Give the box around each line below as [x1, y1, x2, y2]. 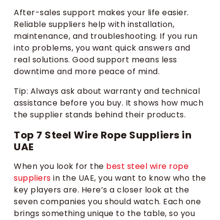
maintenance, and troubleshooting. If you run [14, 30, 197, 42]
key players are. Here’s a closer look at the [14, 184, 189, 196]
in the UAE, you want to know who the [51, 172, 206, 184]
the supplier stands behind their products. [14, 109, 186, 121]
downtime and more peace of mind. [14, 66, 160, 78]
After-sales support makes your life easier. [14, 7, 189, 19]
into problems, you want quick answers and [14, 42, 191, 54]
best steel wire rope [106, 161, 189, 172]
